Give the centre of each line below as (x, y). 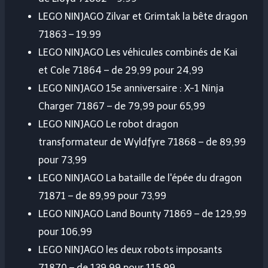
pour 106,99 (65, 232)
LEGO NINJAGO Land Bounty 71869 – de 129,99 (142, 214)
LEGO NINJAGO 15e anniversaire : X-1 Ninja (131, 89)
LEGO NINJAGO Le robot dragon (108, 124)
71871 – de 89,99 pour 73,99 (102, 196)
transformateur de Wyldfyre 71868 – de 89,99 (142, 142)
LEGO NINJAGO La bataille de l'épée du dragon (140, 178)
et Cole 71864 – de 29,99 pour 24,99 (121, 71)
